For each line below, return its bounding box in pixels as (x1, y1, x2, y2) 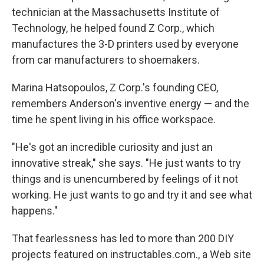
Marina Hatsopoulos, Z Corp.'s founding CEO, (12, 81, 218, 94)
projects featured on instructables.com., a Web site (12, 248, 251, 261)
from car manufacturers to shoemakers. (12, 54, 200, 67)
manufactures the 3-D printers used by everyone (12, 38, 239, 51)
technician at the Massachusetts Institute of (12, 6, 220, 19)
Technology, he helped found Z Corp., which (12, 22, 214, 35)
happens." (12, 204, 58, 217)
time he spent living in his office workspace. (12, 113, 216, 126)
